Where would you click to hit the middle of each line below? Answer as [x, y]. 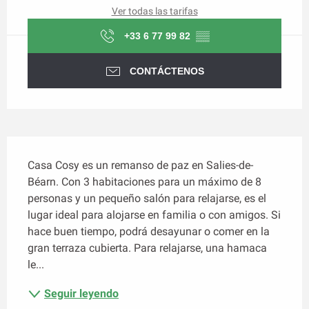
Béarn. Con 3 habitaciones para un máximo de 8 [144, 181]
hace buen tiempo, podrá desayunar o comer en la [149, 231]
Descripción [42, 143]
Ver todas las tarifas [154, 11]
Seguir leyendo [81, 293]
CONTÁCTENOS [167, 71]
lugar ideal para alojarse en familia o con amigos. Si [154, 215]
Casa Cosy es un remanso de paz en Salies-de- [140, 165]
